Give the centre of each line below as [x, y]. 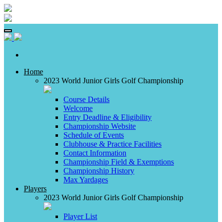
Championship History [99, 171]
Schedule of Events [94, 135]
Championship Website [100, 126]
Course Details [86, 99]
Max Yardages [86, 180]
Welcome [78, 108]
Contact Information [95, 153]
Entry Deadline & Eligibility [108, 117]
